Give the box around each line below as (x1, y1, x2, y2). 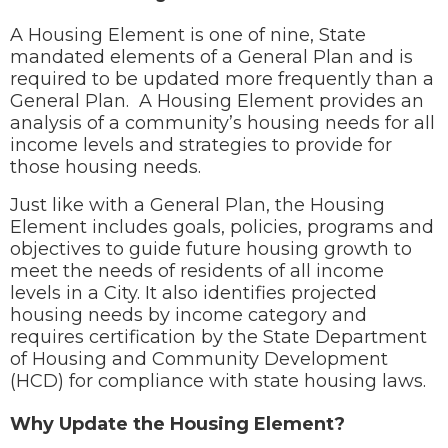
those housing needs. (10, 156, 206, 178)
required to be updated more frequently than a (10, 68, 434, 90)
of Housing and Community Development (10, 348, 388, 370)
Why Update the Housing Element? (10, 413, 345, 436)
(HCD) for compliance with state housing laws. (10, 370, 431, 392)
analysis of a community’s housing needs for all (10, 112, 435, 134)
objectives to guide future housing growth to (10, 238, 412, 260)
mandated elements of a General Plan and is (10, 46, 413, 68)
